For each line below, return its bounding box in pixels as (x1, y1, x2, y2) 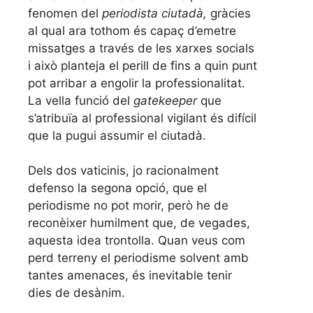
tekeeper (147, 93, 197, 108)
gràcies (210, 6, 251, 20)
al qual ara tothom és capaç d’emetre (28, 23, 236, 38)
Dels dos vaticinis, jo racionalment (28, 163, 219, 178)
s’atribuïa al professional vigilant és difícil (28, 110, 256, 125)
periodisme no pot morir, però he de (28, 198, 228, 213)
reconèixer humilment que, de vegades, (28, 216, 250, 231)
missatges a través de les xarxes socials (28, 41, 254, 55)
